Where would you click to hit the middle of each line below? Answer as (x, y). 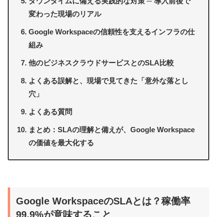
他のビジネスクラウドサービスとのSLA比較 (101, 63)
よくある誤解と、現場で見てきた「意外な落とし (109, 81)
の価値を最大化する (62, 143)
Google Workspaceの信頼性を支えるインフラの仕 (112, 32)
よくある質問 (51, 112)
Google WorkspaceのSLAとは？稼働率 (103, 201)
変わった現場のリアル (65, 14)
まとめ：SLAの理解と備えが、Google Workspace (112, 130)
